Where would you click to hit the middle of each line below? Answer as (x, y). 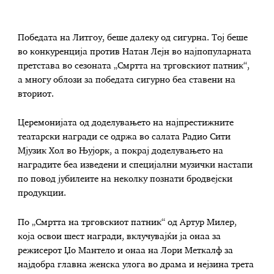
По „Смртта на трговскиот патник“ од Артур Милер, (128, 222)
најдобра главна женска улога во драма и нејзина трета (136, 265)
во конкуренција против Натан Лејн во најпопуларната (135, 52)
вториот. (36, 94)
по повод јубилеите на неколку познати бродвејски (125, 180)
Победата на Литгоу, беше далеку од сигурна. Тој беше (133, 38)
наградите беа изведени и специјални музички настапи (135, 165)
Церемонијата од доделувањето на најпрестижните (126, 123)
